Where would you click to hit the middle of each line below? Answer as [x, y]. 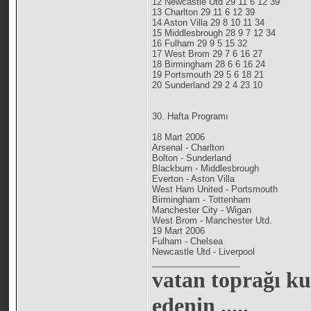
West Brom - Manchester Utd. [212, 221]
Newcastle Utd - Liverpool [204, 252]
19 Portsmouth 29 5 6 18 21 [208, 75]
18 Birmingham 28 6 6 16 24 [209, 65]
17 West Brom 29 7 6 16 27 [208, 54]
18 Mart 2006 [179, 137]
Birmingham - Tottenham [202, 200]
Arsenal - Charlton [188, 148]
